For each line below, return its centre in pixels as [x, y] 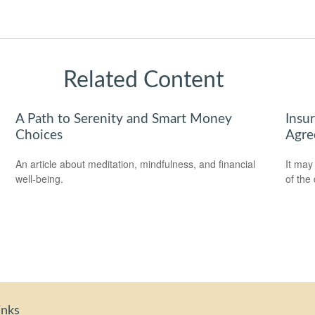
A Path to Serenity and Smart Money [124, 119]
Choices [39, 135]
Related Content [143, 80]
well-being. [40, 178]
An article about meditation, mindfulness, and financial [136, 163]
